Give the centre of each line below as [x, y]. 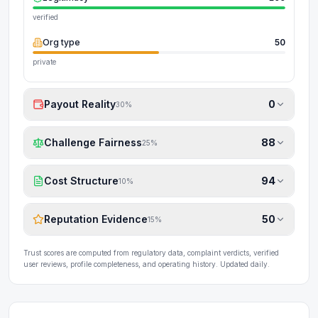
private [44, 62]
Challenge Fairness [93, 142]
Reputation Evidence [96, 219]
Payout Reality [80, 104]
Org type [61, 42]
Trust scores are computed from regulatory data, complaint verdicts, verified [151, 253]
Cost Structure [81, 181]
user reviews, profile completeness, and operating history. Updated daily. [147, 264]
